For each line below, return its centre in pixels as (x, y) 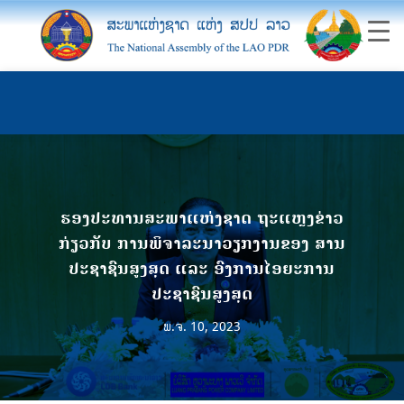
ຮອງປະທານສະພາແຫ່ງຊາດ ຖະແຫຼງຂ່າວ (202, 219)
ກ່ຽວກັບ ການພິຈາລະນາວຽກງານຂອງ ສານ (202, 244)
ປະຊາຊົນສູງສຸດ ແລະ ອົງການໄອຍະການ (202, 270)
